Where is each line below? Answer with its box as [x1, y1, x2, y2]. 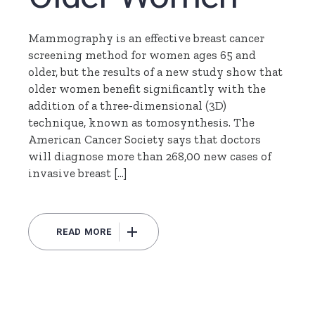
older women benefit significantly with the [28, 82, 266, 96]
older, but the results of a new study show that [28, 65, 283, 79]
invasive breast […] [28, 166, 127, 181]
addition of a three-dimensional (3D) [28, 98, 227, 113]
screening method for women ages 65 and [28, 48, 257, 63]
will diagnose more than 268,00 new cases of [28, 149, 272, 164]
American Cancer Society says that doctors [28, 132, 262, 147]
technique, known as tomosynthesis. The [28, 115, 255, 130]
